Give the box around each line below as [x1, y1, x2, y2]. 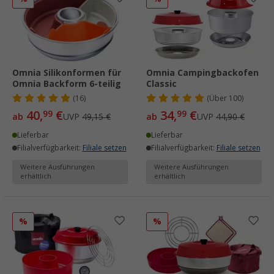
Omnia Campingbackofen [146, 68, 259, 78]
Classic [146, 79, 177, 89]
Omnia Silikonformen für [12, 68, 121, 78]
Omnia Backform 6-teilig [12, 79, 121, 89]
